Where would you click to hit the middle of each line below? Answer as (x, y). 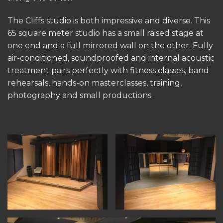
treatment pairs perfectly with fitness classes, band (108, 70)
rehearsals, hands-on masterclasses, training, (95, 83)
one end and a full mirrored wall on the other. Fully (110, 45)
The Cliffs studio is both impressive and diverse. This (109, 20)
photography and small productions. (80, 95)
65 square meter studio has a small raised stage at (106, 33)
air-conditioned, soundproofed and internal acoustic (111, 58)
